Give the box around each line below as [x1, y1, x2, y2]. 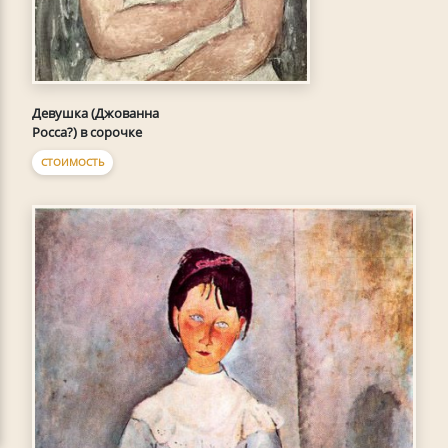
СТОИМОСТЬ [41, 155, 104, 170]
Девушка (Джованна [32, 104, 159, 123]
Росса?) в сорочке [32, 123, 142, 142]
